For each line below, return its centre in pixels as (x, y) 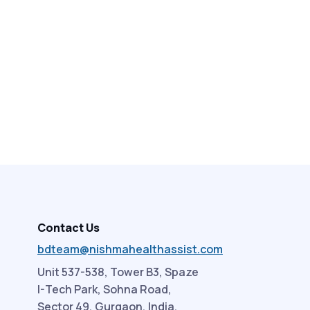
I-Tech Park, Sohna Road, (104, 290)
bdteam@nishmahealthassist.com (130, 249)
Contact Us (68, 228)
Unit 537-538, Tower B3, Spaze (118, 272)
